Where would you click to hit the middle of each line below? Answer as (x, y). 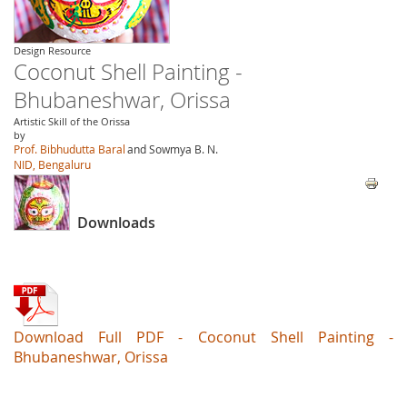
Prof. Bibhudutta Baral (69, 149)
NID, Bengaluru (52, 164)
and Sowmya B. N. (173, 149)
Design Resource (52, 50)
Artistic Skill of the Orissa (72, 121)
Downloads (116, 223)
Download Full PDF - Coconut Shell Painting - (203, 337)
